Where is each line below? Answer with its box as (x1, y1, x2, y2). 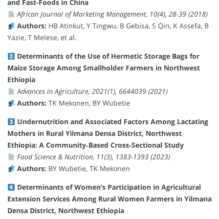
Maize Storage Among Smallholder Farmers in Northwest (7, 63, 200, 73)
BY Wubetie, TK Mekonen (46, 164, 130, 174)
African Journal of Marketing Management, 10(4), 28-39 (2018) (17, 9, 208, 19)
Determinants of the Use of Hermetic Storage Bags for (17, 51, 199, 61)
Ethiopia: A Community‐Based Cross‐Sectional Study (7, 140, 184, 150)
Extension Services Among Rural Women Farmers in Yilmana (7, 194, 212, 204)
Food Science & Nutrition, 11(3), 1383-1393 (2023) (17, 152, 170, 162)
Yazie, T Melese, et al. (7, 33, 77, 43)
